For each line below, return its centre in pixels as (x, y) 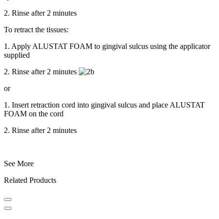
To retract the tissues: (36, 29)
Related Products (30, 180)
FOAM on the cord (35, 113)
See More (19, 163)
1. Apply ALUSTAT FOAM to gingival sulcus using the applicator (107, 46)
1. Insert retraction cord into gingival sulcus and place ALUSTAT (104, 105)
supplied (17, 55)
